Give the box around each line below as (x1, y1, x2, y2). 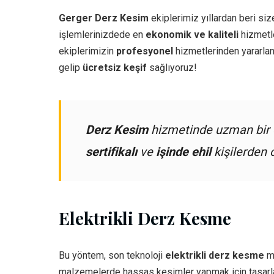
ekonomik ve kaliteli (146, 29, 239, 41)
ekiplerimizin (59, 45, 116, 57)
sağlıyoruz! (147, 62, 197, 74)
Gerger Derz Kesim (59, 12, 149, 24)
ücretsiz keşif (83, 62, 147, 74)
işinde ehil (156, 144, 211, 160)
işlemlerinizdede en (59, 29, 146, 41)
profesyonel (116, 45, 173, 57)
